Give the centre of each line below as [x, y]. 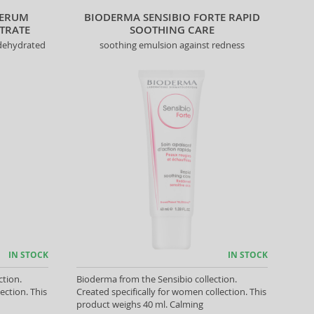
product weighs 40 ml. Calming [139, 304]
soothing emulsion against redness [172, 45]
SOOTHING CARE [172, 30]
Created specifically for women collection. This [171, 292]
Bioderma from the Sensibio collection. [156, 279]
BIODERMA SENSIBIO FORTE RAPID [172, 18]
